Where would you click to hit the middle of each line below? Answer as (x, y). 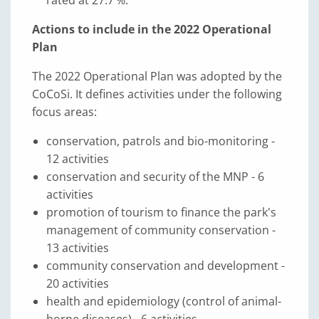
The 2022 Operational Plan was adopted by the (157, 77)
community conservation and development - (166, 266)
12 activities (78, 159)
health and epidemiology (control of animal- (164, 302)
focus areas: (64, 112)
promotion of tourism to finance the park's (161, 213)
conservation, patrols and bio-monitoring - (161, 141)
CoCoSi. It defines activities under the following (157, 94)
